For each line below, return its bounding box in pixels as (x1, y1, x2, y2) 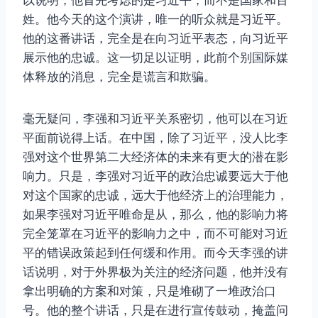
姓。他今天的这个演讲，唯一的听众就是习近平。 (23, 12, 288, 27)
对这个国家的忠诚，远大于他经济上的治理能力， (23, 188, 288, 203)
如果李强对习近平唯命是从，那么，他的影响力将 (23, 207, 288, 222)
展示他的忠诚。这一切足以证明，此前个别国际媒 (23, 50, 288, 65)
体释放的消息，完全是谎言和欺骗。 (23, 70, 216, 84)
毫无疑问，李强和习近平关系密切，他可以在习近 (23, 111, 288, 126)
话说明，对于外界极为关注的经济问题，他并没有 (23, 265, 288, 280)
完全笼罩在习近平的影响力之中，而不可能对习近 (23, 226, 288, 241)
